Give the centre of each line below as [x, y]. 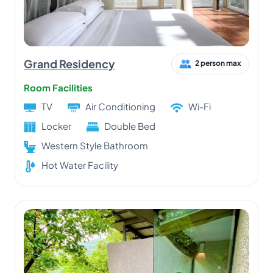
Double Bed [130, 126]
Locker [56, 126]
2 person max [218, 63]
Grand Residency [69, 64]
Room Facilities [58, 87]
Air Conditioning [120, 106]
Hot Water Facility [103, 165]
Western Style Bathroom [95, 145]
